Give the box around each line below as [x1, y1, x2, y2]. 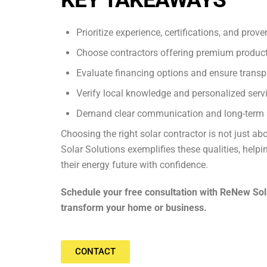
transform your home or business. [61, 202, 207, 214]
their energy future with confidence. [61, 159, 208, 170]
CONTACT [75, 246, 116, 257]
